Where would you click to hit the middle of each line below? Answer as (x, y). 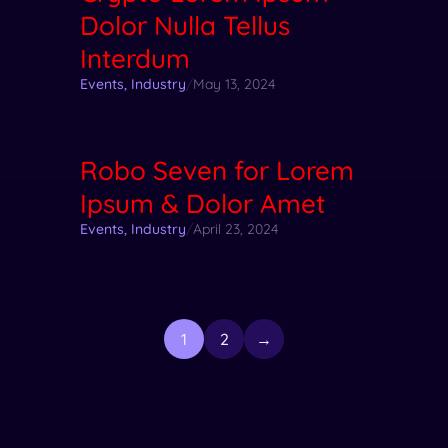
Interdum (135, 58)
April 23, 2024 (235, 228)
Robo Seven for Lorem (217, 170)
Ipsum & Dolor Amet (202, 203)
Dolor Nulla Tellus (185, 25)
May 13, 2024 (234, 83)
